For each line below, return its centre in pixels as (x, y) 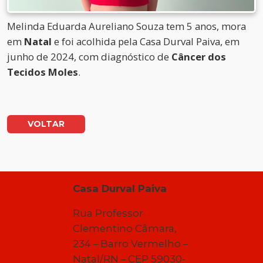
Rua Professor (108, 213)
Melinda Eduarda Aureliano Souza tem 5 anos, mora (127, 26)
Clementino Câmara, (125, 229)
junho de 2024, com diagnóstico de (89, 56)
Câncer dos (199, 56)
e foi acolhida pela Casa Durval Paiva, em (146, 41)
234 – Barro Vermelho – (131, 244)
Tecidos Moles (43, 72)
